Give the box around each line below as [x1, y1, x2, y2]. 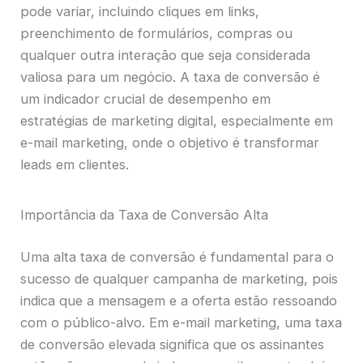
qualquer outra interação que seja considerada [20, 47, 311, 64]
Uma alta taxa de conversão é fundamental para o [20, 248, 335, 265]
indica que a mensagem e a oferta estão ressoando [20, 292, 338, 309]
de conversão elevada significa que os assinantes [20, 335, 325, 352]
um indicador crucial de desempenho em [20, 91, 271, 108]
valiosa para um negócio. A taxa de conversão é [20, 69, 321, 86]
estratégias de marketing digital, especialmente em [20, 113, 334, 130]
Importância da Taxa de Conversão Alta [20, 207, 269, 224]
